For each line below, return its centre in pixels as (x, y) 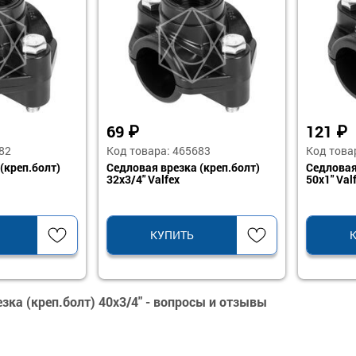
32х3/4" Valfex (143, 179)
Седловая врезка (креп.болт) (183, 167)
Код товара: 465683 (159, 151)
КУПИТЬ (172, 235)
